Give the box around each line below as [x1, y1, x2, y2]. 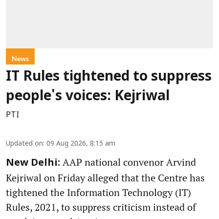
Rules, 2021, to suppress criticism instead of [6, 200, 196, 214]
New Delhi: [6, 157, 60, 169]
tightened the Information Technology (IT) [6, 185, 191, 199]
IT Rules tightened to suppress [6, 68, 212, 86]
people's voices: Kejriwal [6, 88, 170, 105]
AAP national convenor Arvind [60, 155, 196, 169]
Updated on [6, 139, 43, 148]
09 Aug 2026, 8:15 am [46, 139, 115, 148]
